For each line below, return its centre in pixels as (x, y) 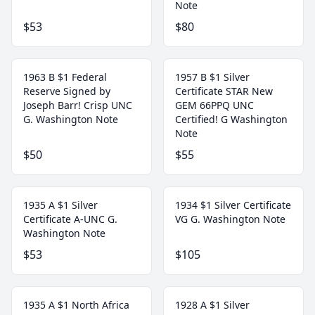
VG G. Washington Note (230, 219)
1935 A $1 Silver (60, 205)
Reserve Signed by (67, 91)
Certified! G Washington (231, 119)
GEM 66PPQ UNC (214, 105)
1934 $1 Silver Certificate (233, 205)
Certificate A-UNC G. (70, 219)
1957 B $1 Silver (212, 77)
